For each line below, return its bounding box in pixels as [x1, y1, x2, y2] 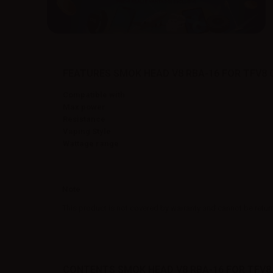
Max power [63, 102, 105, 112]
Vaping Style [63, 126, 111, 136]
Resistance [63, 114, 105, 124]
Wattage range [63, 138, 119, 148]
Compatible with [63, 90, 125, 99]
